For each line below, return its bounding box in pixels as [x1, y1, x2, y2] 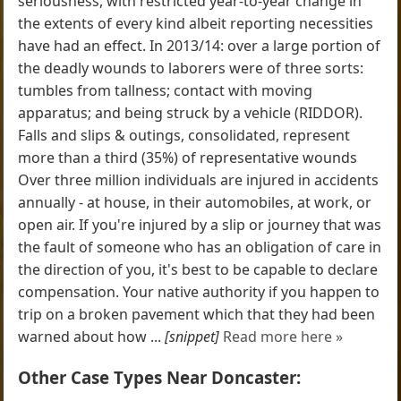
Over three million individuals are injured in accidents [18, 169, 380, 190]
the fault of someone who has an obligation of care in [18, 236, 382, 257]
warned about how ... [18, 326, 166, 346]
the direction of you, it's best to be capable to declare [18, 259, 379, 279]
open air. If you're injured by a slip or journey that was [18, 214, 382, 235]
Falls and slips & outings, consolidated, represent [18, 124, 351, 145]
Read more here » [223, 326, 344, 346]
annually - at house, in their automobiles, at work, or [18, 192, 372, 212]
